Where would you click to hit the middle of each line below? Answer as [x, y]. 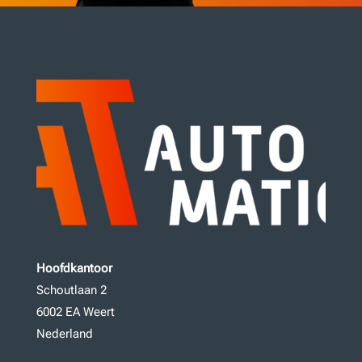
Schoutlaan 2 [71, 290]
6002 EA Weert [75, 312]
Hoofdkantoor [74, 269]
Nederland [64, 334]
